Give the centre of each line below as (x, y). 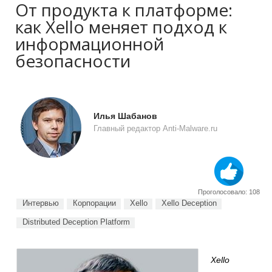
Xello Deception (189, 203)
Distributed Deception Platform (76, 222)
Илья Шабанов (125, 116)
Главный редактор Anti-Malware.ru (155, 129)
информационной (90, 44)
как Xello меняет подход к (121, 27)
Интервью (41, 203)
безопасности (73, 61)
